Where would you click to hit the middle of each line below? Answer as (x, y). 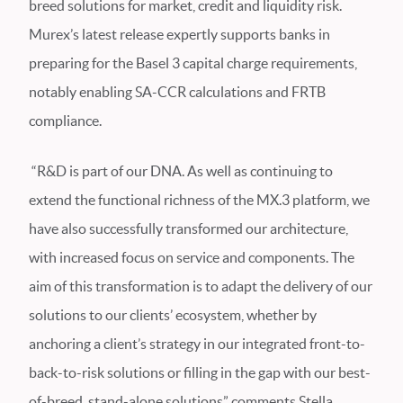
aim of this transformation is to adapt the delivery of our (201, 286)
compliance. (65, 121)
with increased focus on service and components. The (192, 257)
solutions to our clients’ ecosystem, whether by (173, 315)
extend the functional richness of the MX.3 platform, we (199, 200)
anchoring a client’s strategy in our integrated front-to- (197, 344)
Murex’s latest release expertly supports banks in (179, 34)
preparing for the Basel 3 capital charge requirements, (193, 63)
